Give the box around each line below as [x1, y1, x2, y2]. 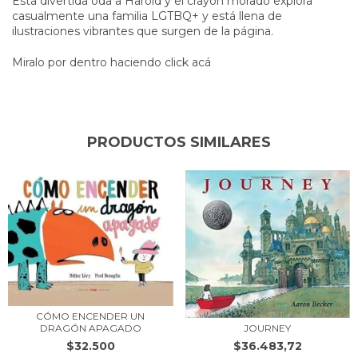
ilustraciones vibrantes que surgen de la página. [12, 23, 276, 38]
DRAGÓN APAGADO [39, 321, 141, 334]
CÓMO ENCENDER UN [36, 309, 145, 322]
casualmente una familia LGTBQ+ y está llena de [12, 8, 282, 23]
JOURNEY [244, 321, 292, 334]
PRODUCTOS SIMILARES [87, 133, 271, 151]
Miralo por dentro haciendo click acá [12, 54, 211, 70]
